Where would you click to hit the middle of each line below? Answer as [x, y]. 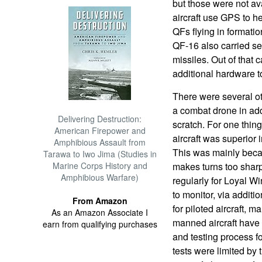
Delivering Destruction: [100, 119]
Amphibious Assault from [100, 142]
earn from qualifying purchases [100, 224]
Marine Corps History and [100, 166]
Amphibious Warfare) [100, 177]
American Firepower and [100, 130]
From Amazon [100, 201]
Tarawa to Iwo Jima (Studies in [100, 154]
